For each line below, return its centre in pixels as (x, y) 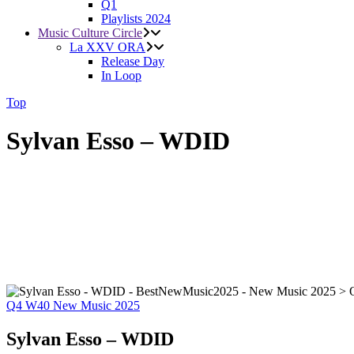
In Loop (121, 75)
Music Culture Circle (90, 33)
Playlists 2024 (136, 19)
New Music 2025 (96, 306)
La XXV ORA (107, 47)
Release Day (133, 61)
